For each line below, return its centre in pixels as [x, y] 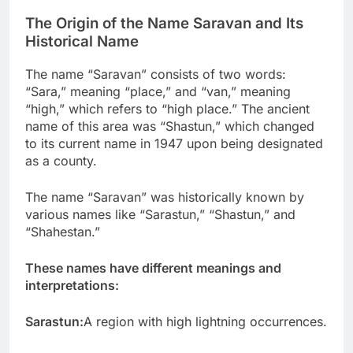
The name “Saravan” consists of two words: [156, 74]
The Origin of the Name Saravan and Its [164, 23]
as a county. [61, 160]
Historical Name [82, 41]
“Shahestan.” [63, 231]
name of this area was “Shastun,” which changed [170, 126]
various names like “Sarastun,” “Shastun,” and [160, 214]
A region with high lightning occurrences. [205, 321]
